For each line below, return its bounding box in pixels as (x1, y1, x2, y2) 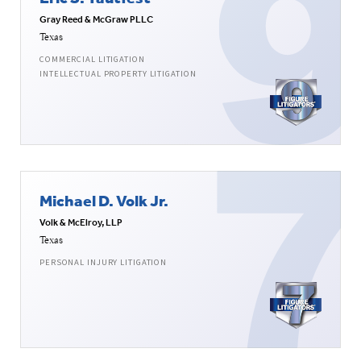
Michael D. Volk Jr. (39, 190, 168, 211)
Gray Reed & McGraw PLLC (39, 13, 153, 27)
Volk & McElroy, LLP (39, 216, 122, 230)
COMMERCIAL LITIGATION (39, 53, 145, 66)
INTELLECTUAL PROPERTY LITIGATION (39, 68, 197, 81)
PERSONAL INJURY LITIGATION (39, 256, 168, 269)
